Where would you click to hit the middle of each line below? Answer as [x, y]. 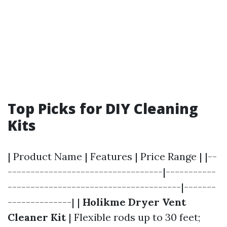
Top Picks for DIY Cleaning [103, 108]
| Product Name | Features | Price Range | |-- [112, 156]
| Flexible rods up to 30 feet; [133, 217]
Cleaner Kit [37, 217]
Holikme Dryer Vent [134, 202]
